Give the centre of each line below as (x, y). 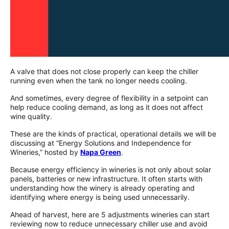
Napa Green (101, 152)
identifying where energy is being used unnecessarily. (100, 197)
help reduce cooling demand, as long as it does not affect (107, 107)
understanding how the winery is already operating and (102, 188)
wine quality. (31, 116)
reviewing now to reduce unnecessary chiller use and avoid (109, 223)
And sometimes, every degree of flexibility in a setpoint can (109, 98)
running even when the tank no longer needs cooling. (99, 80)
